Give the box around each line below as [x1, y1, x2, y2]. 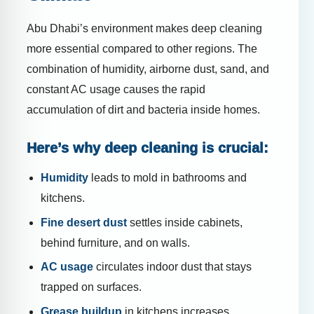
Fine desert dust [41, 216, 127, 228]
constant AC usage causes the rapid [27, 83, 205, 96]
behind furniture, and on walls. [41, 236, 190, 249]
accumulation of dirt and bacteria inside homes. [27, 104, 260, 116]
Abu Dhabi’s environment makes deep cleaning [27, 22, 262, 35]
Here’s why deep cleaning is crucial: [27, 140, 268, 156]
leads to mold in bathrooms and [88, 172, 247, 184]
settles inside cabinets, [127, 216, 243, 228]
